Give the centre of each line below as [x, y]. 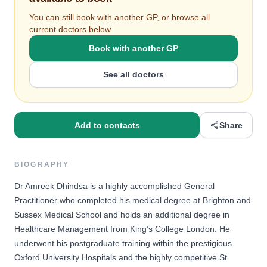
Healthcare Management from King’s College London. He [122, 229]
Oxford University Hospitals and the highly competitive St [121, 257]
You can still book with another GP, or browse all [119, 17]
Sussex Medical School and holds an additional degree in [122, 215]
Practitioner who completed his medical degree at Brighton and [133, 200]
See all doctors [133, 74]
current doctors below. [71, 29]
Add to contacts [107, 125]
